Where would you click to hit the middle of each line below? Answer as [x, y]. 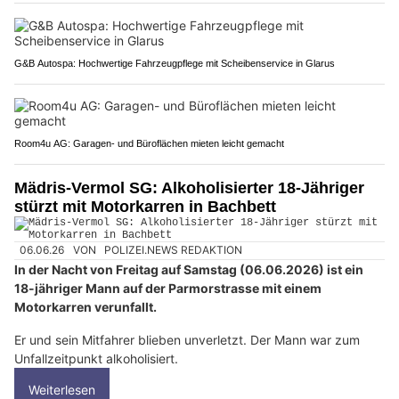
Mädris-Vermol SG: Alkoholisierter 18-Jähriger [189, 188]
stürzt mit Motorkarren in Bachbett [145, 207]
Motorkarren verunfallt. [85, 306]
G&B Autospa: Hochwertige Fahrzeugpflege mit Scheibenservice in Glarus [175, 64]
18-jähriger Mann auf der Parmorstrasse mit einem [168, 288]
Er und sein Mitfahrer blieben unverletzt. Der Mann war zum [187, 339]
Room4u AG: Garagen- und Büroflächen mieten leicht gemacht [149, 144]
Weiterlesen [62, 389]
